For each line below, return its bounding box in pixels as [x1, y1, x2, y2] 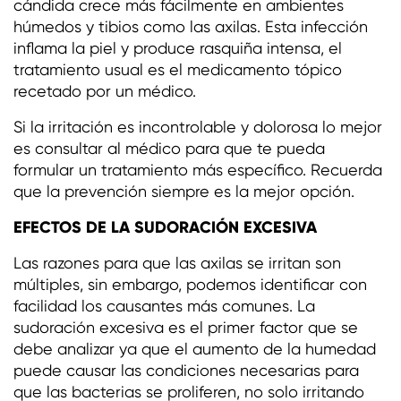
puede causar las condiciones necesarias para [13, 360, 359, 380]
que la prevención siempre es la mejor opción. [13, 181, 354, 200]
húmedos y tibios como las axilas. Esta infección [13, 16, 368, 36]
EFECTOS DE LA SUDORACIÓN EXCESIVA [13, 216, 317, 237]
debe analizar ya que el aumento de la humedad [13, 338, 376, 358]
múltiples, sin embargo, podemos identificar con [13, 274, 367, 294]
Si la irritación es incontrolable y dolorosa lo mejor [13, 116, 382, 136]
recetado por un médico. [13, 81, 196, 100]
